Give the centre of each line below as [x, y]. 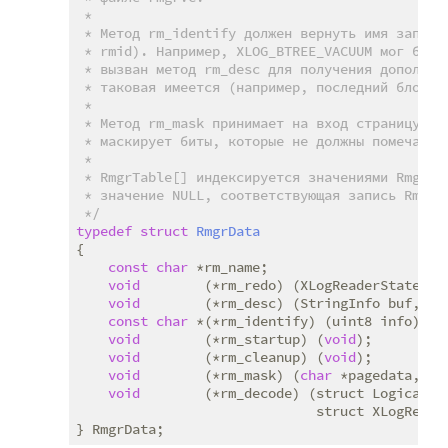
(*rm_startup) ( [232, 339]
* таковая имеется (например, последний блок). [260, 87]
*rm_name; [228, 267]
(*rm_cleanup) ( [232, 357]
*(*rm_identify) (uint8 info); [308, 321]
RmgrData [228, 231]
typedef [104, 231]
